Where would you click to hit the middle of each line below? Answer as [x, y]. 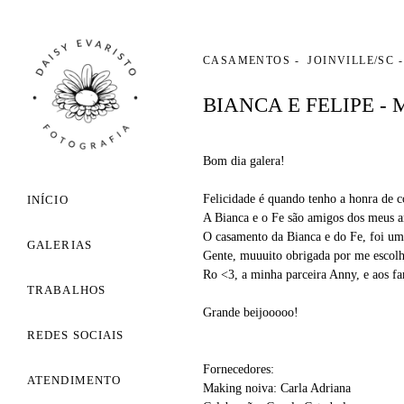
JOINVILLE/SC [351, 61]
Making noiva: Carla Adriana [277, 388]
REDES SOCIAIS [76, 335]
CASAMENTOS [247, 61]
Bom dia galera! [244, 161]
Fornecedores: [239, 369]
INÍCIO [48, 200]
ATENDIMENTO [74, 380]
